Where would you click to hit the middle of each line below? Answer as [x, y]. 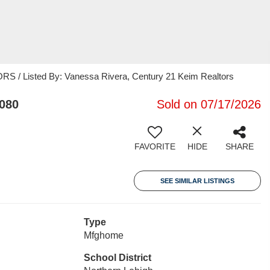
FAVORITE [155, 146]
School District [117, 258]
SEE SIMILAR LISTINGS [197, 181]
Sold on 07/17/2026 [209, 104]
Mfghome [103, 235]
